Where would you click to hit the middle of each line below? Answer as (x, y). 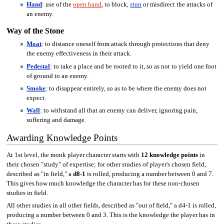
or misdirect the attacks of (177, 5)
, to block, (116, 5)
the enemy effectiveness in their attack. (79, 54)
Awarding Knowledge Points (62, 138)
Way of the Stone (35, 31)
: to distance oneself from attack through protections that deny (126, 44)
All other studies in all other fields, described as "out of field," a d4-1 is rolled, (111, 206)
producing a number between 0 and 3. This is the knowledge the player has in (110, 215)
